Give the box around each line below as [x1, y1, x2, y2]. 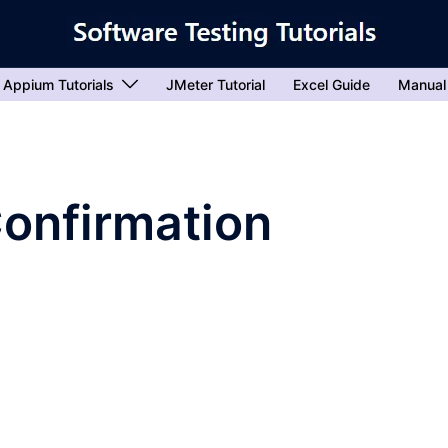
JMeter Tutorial [166, 76, 265, 93]
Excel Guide [293, 76, 370, 93]
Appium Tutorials [3, 76, 114, 93]
